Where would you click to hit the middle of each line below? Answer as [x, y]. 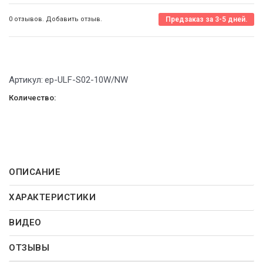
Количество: [33, 97]
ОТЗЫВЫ [29, 247]
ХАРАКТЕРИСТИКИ [52, 197]
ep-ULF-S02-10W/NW [86, 80]
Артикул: [26, 80]
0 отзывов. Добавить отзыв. [55, 19]
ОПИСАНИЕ [35, 172]
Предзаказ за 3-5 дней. [206, 19]
